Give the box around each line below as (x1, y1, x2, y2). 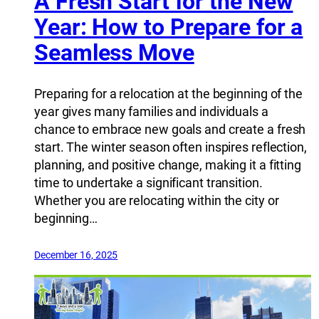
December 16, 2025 (34, 249, 118, 261)
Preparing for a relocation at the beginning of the (34, 85, 303, 101)
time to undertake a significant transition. (34, 174, 263, 190)
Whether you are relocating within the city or (34, 192, 279, 208)
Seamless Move (34, 39, 194, 66)
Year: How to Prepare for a (34, 14, 303, 41)
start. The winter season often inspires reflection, (34, 139, 307, 155)
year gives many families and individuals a (34, 103, 268, 119)
